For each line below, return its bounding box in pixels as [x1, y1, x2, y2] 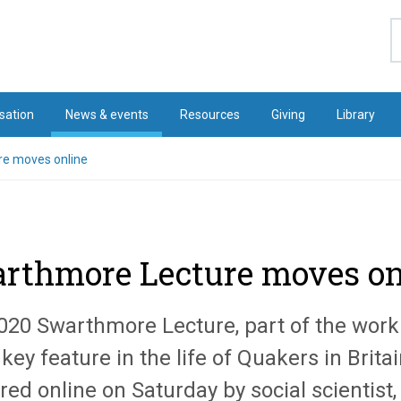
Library [337, 107, 376, 122]
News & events [64, 107, 149, 122]
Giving [271, 107, 306, 122]
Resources [180, 107, 241, 122]
